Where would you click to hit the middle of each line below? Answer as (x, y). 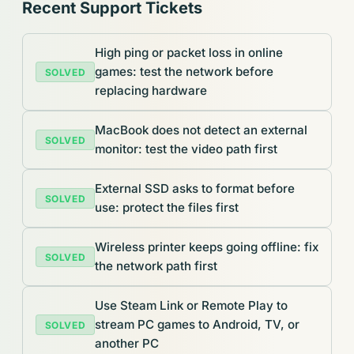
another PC (127, 344)
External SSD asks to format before (195, 189)
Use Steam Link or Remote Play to (191, 306)
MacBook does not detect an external (201, 130)
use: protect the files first (167, 208)
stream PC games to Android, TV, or (197, 325)
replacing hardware (151, 91)
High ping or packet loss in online (189, 53)
